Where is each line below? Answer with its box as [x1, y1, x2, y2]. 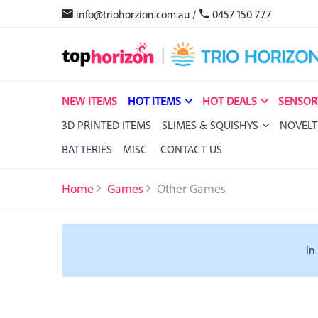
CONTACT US [160, 142, 222, 156]
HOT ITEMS [128, 94, 181, 108]
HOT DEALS [202, 94, 257, 108]
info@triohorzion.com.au [76, 7, 190, 21]
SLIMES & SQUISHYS [162, 118, 258, 132]
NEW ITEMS [62, 94, 117, 108]
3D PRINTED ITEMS [62, 118, 151, 132]
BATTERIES [62, 142, 112, 156]
